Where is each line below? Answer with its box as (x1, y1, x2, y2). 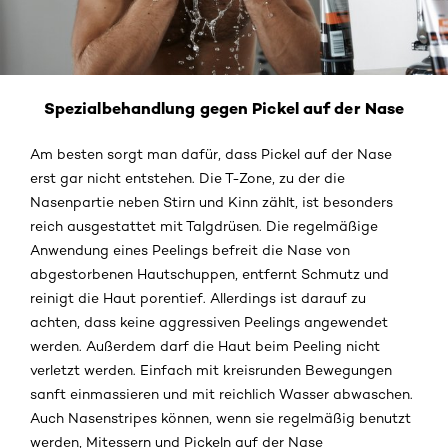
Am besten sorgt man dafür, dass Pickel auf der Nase (30, 146, 392, 163)
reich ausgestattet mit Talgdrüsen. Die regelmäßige (30, 218, 378, 235)
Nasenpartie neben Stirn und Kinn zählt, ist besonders (30, 194, 393, 211)
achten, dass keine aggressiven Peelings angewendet (30, 314, 388, 331)
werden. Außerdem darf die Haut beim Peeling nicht (30, 338, 380, 355)
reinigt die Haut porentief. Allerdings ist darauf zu (30, 290, 366, 307)
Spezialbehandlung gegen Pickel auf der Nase (43, 98, 405, 119)
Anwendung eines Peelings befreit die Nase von (30, 242, 350, 259)
